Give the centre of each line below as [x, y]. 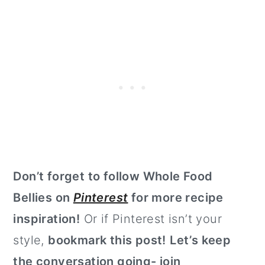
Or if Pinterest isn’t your [151, 219]
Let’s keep [201, 240]
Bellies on [43, 198]
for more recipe [176, 198]
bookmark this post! [107, 240]
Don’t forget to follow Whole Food [113, 177]
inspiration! [47, 219]
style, [31, 240]
